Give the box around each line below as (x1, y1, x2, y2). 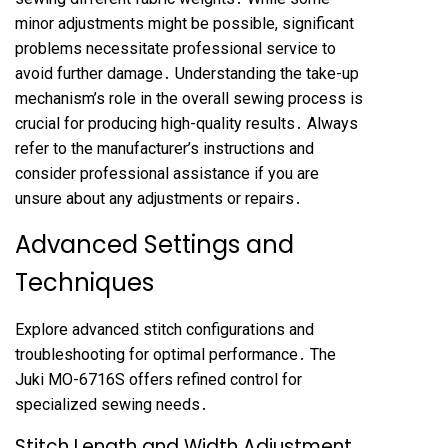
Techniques (15, 266, 154, 299)
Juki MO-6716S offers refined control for (15, 370, 302, 389)
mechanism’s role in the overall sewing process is (15, 89, 363, 108)
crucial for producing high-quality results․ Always (15, 114, 358, 133)
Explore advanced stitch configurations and (15, 320, 314, 339)
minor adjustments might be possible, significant (15, 14, 354, 33)
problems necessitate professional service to (15, 39, 336, 58)
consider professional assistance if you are (15, 164, 319, 183)
